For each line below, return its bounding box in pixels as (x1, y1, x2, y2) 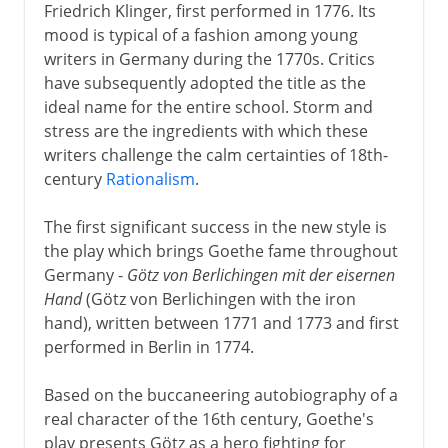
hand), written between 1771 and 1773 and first (43, 311, 399, 334)
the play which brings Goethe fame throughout (43, 239, 398, 262)
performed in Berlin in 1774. (43, 335, 254, 358)
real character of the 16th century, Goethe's (43, 407, 374, 430)
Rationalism (105, 167, 195, 190)
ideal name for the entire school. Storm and (43, 95, 373, 118)
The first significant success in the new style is (43, 215, 387, 238)
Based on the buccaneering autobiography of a (43, 383, 398, 406)
